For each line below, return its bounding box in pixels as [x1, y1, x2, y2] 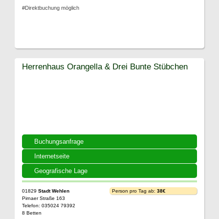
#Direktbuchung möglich [22, 5, 79, 11]
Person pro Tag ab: [112, 188, 157, 194]
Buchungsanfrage [34, 138, 84, 145]
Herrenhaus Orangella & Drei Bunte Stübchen [22, 62, 188, 71]
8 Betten [22, 210, 42, 216]
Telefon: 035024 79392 [22, 203, 75, 208]
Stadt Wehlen [38, 188, 69, 194]
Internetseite [34, 153, 69, 160]
